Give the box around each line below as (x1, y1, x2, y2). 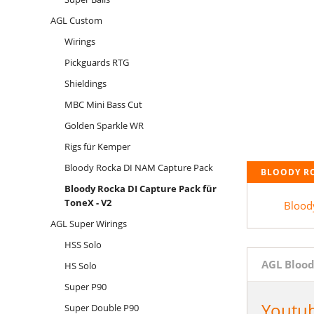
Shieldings (64, 77, 107, 90)
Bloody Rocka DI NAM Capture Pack (64, 161, 213, 175)
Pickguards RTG (64, 56, 129, 69)
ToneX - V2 (64, 196, 111, 210)
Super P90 (64, 280, 107, 294)
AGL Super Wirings (50, 217, 127, 231)
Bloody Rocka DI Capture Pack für (64, 182, 217, 196)
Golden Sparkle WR (64, 119, 144, 132)
